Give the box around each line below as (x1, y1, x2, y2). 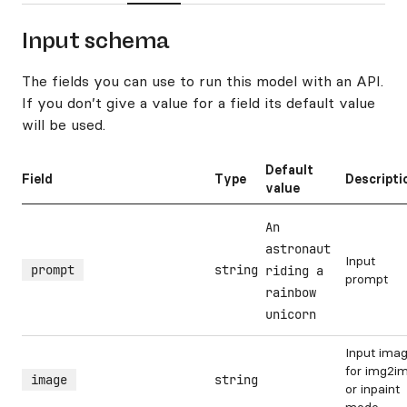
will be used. (22, 115, 105, 134)
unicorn (265, 306, 316, 323)
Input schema (22, 27, 169, 54)
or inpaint (345, 381, 400, 397)
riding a (265, 263, 323, 279)
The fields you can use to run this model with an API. (22, 72, 383, 90)
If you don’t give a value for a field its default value (22, 94, 375, 112)
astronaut (265, 241, 331, 257)
